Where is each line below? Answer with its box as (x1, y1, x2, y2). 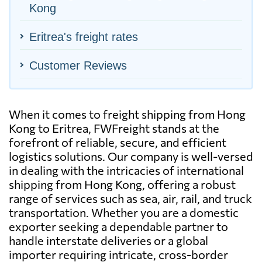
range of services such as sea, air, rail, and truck (9, 191, 252, 205)
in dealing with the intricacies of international (9, 163, 244, 177)
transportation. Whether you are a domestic (9, 205, 239, 219)
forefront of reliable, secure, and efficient (9, 135, 226, 149)
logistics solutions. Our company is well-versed (9, 149, 253, 163)
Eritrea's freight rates (29, 30, 138, 43)
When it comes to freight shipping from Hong (9, 106, 246, 121)
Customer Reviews (29, 58, 127, 72)
